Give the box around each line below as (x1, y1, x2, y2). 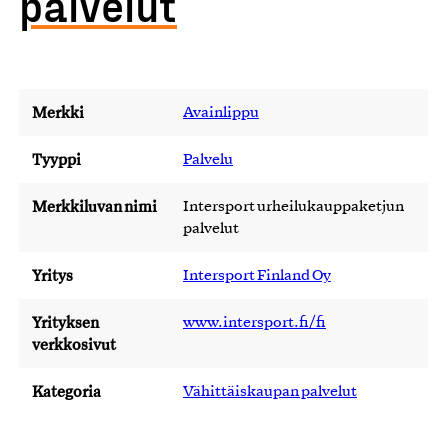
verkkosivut (32, 335, 116, 354)
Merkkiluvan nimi (32, 197, 157, 216)
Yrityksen (32, 313, 99, 332)
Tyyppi (32, 150, 81, 169)
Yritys (32, 266, 73, 285)
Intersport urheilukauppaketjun (183, 200, 404, 214)
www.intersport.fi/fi (183, 316, 326, 330)
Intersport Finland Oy (183, 269, 331, 283)
